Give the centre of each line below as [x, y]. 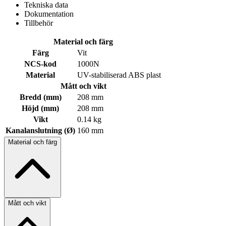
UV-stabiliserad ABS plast [119, 75]
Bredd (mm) [40, 97]
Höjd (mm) [40, 108]
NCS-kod [40, 64]
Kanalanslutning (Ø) [40, 130]
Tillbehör [39, 23]
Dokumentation [49, 14]
